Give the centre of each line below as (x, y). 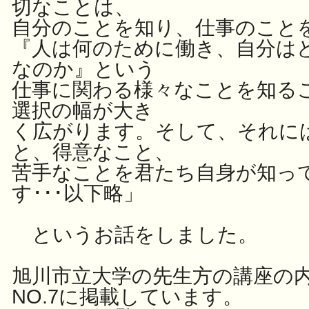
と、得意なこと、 (93, 152)
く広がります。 (83, 131)
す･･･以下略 (68, 193)
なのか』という (84, 69)
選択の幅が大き (83, 110)
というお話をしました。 (135, 235)
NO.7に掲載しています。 (127, 297)
